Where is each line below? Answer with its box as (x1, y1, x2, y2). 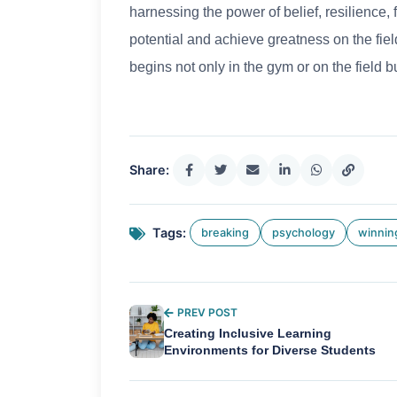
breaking (201, 226, 249, 240)
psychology (272, 226, 335, 240)
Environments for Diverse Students (164, 344, 377, 358)
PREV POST (177, 306, 238, 320)
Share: (129, 162, 169, 178)
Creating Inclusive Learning (164, 327, 332, 341)
